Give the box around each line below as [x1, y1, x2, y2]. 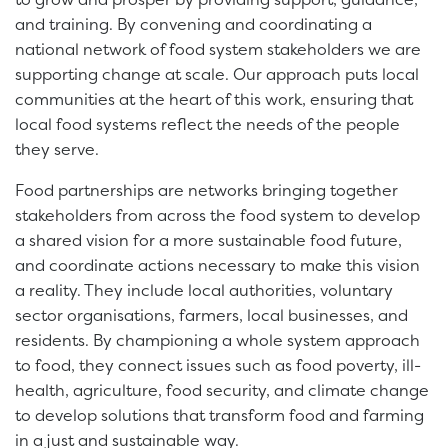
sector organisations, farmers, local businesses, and [15, 303, 408, 326]
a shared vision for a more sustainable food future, [15, 228, 402, 251]
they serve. [15, 137, 103, 160]
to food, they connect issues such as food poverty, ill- [15, 353, 421, 376]
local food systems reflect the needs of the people [15, 112, 400, 135]
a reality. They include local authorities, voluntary [15, 278, 393, 301]
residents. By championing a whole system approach [15, 328, 420, 351]
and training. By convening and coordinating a [15, 12, 372, 35]
